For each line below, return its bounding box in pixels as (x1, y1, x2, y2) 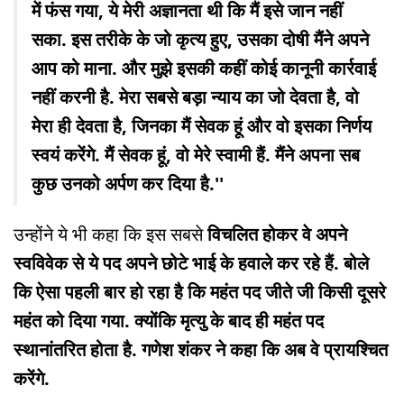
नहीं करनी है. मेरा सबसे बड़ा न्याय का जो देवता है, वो (32, 85, 359, 110)
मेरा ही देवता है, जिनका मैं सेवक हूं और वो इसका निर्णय (32, 114, 372, 139)
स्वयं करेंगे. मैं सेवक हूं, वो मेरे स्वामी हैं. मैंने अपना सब (32, 142, 360, 168)
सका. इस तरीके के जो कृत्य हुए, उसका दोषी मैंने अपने (32, 27, 369, 52)
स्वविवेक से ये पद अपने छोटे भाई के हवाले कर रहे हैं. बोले (14, 251, 369, 276)
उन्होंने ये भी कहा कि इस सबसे (14, 222, 203, 247)
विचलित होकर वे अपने (203, 222, 347, 247)
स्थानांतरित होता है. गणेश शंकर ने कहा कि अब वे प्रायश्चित (14, 337, 388, 363)
